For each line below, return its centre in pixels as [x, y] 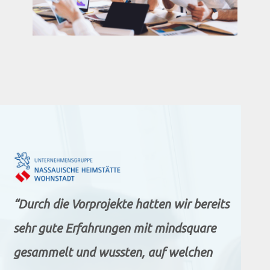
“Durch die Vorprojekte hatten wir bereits [121, 204]
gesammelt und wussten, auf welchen [113, 253]
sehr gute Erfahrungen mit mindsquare [115, 228]
